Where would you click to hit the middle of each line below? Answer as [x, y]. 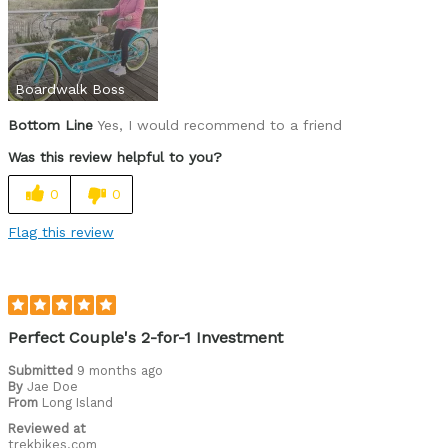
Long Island [77, 402]
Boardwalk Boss [70, 88]
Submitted [42, 370]
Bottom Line [50, 124]
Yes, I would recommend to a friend [217, 124]
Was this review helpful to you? [115, 156]
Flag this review [61, 231]
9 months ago [120, 370]
